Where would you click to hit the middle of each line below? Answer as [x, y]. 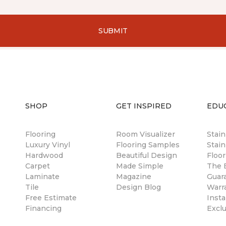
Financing [43, 208]
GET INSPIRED [144, 106]
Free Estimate [51, 198]
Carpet [38, 166]
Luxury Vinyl [48, 145]
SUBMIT [113, 31]
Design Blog [138, 187]
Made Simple [140, 166]
